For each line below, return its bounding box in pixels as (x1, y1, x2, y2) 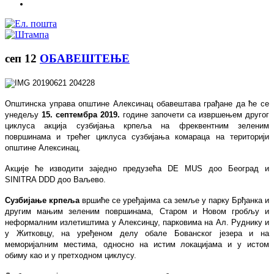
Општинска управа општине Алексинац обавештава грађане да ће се (5, 98, 269, 108)
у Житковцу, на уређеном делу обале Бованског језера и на (5, 228, 269, 238)
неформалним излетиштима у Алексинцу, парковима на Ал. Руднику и (5, 217, 269, 227)
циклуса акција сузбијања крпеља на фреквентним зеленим (5, 120, 269, 130)
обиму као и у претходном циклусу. (5, 250, 141, 260)
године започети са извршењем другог (123, 109, 269, 119)
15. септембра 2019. (39, 109, 123, 119)
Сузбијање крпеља (5, 195, 80, 205)
